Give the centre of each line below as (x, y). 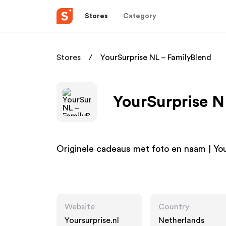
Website (80, 207)
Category (140, 16)
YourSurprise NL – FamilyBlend (156, 58)
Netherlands (181, 220)
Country (174, 207)
